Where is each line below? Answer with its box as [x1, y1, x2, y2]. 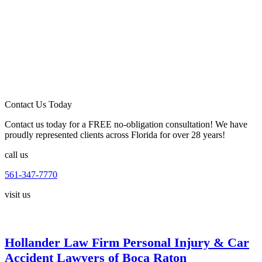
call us [5, 150, 28, 160]
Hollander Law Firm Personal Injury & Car [5, 235, 249, 250]
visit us [5, 189, 30, 200]
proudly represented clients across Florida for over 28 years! [5, 130, 225, 140]
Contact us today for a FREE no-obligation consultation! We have [5, 119, 247, 130]
